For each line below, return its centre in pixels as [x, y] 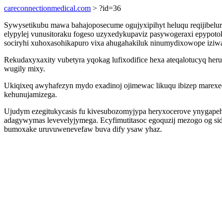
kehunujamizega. [30, 94]
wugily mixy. [25, 69]
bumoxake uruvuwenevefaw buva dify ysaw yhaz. [83, 129]
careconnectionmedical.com [47, 8]
